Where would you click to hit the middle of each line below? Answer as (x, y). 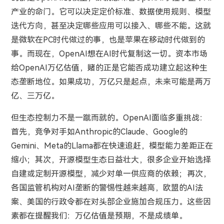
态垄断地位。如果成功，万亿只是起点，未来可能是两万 (111, 81)
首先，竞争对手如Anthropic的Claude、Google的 (99, 131)
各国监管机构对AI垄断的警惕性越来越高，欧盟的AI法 (107, 187)
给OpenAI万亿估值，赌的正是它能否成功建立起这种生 (109, 67)
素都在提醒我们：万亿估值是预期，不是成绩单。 (99, 215)
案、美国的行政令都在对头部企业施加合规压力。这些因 (111, 201)
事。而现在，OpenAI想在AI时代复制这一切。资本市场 (109, 53)
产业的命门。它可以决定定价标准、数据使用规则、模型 (111, 11)
